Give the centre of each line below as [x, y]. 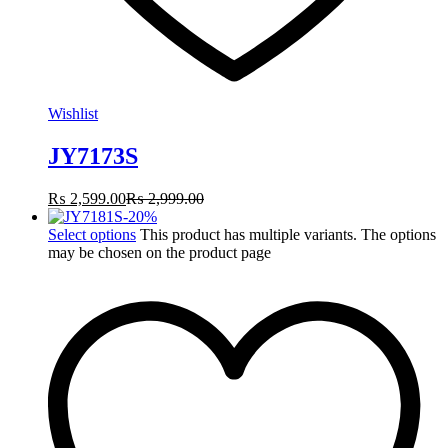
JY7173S [93, 156]
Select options [92, 235]
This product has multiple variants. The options [288, 235]
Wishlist [73, 114]
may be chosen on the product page [159, 253]
